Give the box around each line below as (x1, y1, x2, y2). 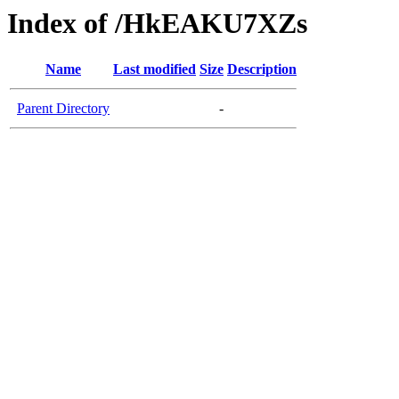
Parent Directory (17, 101, 110, 117)
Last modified (113, 61, 196, 77)
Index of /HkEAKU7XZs (7, 7, 307, 39)
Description (227, 61, 297, 77)
